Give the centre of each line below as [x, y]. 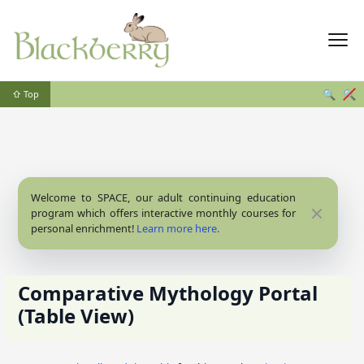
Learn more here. [178, 228]
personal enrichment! [84, 228]
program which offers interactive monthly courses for [163, 213]
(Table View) [76, 316]
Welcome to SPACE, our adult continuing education [163, 197]
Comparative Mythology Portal [168, 293]
